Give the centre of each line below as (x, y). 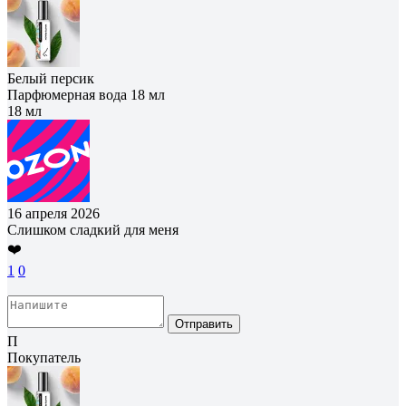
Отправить (204, 324)
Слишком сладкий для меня (93, 229)
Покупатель (44, 357)
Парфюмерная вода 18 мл (86, 94)
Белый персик (51, 78)
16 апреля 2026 (53, 213)
